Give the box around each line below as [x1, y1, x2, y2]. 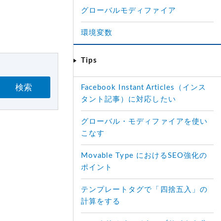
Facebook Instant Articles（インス [81, 84, 207, 91]
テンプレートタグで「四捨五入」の [81, 186, 208, 193]
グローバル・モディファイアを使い [81, 118, 208, 125]
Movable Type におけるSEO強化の [81, 152, 208, 159]
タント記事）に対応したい [81, 96, 176, 103]
